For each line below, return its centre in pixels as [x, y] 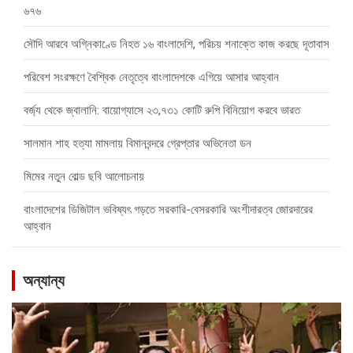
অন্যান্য [44, 281]
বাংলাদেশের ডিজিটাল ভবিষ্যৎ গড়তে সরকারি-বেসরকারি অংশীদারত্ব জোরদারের [168, 210]
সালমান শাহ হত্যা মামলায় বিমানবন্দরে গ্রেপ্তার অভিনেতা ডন [137, 144]
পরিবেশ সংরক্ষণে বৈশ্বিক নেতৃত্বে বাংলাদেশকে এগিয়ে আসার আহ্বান [151, 78]
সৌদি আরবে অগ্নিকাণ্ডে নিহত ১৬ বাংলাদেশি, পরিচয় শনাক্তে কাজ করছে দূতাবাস [176, 45]
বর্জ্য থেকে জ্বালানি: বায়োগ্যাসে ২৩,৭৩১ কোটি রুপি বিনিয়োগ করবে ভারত [162, 111]
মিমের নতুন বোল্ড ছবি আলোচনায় [84, 177]
